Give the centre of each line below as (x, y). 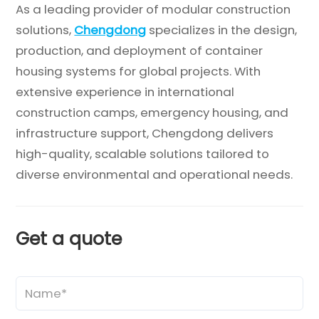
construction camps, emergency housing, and (152, 112)
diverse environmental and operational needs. (155, 174)
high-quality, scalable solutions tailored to (143, 153)
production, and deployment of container (140, 50)
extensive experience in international (125, 91)
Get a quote (69, 239)
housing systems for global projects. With (138, 71)
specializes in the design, (222, 30)
